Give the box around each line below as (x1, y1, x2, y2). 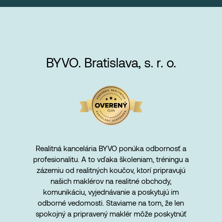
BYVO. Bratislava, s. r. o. (46, 55, 176, 70)
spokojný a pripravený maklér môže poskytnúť (35, 209, 186, 218)
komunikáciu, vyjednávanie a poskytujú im (43, 187, 179, 196)
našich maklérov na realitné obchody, (50, 176, 171, 185)
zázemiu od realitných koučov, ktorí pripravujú (36, 166, 185, 174)
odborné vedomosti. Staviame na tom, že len (38, 198, 184, 207)
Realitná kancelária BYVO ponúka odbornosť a (35, 144, 186, 153)
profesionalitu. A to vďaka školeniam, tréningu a (33, 155, 189, 164)
